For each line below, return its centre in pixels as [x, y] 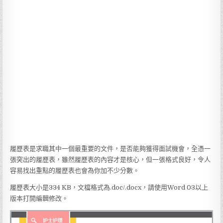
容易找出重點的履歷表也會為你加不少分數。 [75, 170]
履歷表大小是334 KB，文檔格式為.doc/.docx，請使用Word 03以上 [109, 187]
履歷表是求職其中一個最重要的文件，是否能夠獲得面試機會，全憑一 [111, 149]
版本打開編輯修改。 [39, 198]
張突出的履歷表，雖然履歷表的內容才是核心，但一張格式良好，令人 [111, 160]
